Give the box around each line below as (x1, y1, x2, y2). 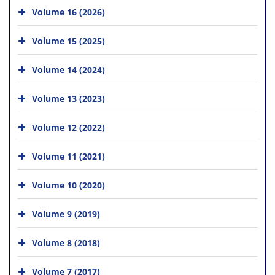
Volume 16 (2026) (32, 6, 105, 18)
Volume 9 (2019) (32, 207, 100, 220)
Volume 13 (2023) (32, 92, 105, 104)
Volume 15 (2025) (32, 34, 105, 47)
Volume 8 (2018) (32, 236, 100, 249)
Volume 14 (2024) (32, 63, 105, 76)
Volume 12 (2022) (32, 121, 105, 133)
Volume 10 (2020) (32, 179, 105, 191)
